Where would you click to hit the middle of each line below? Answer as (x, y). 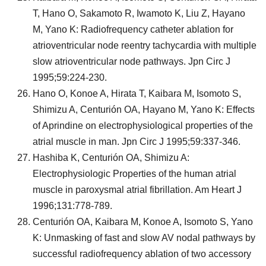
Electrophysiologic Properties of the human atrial (134, 174)
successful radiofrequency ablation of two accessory (142, 254)
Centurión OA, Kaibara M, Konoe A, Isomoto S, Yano (143, 222)
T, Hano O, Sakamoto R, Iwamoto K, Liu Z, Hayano (139, 13)
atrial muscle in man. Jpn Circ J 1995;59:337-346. (137, 142)
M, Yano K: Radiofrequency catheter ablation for (133, 29)
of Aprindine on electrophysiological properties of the (143, 126)
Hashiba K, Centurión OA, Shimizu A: (111, 158)
